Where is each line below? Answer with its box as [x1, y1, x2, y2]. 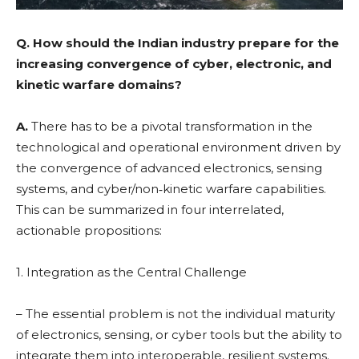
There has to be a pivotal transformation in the [28, 119, 313, 135]
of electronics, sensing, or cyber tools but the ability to [16, 327, 342, 343]
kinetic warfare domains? [16, 77, 182, 93]
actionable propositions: [16, 223, 162, 239]
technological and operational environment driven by [16, 139, 341, 155]
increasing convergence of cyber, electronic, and [16, 56, 332, 72]
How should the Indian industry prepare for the [33, 35, 339, 51]
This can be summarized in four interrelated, [16, 202, 284, 218]
